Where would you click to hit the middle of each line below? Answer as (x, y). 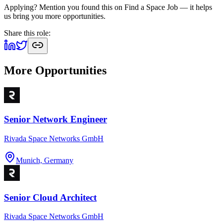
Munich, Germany (45, 160)
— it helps (195, 7)
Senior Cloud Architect (50, 197)
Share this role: (27, 33)
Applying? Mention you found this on (64, 7)
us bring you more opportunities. (55, 16)
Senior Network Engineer (55, 119)
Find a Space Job (151, 7)
